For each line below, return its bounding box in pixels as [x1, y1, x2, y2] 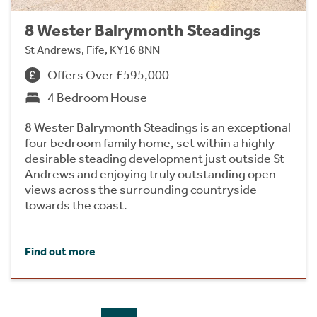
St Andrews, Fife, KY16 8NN [25, 43, 160, 57]
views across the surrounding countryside [25, 182, 257, 197]
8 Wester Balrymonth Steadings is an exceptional [25, 120, 291, 135]
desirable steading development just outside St [25, 151, 284, 166]
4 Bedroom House [47, 90, 147, 105]
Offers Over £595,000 [47, 67, 169, 83]
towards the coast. [25, 197, 127, 213]
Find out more [25, 244, 96, 258]
